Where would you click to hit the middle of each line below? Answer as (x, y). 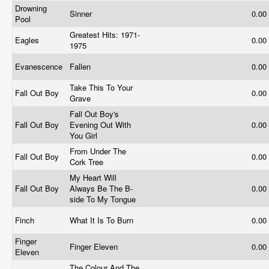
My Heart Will (93, 177)
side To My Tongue (104, 199)
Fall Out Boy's (94, 114)
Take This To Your (101, 87)
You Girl (85, 135)
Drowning (31, 8)
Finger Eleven (95, 246)
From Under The (98, 151)
